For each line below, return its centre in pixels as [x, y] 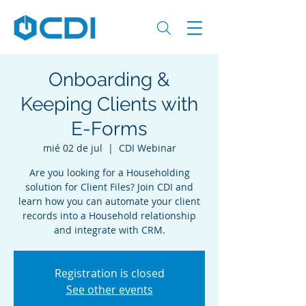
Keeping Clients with [109, 104]
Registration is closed [109, 273]
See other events [109, 290]
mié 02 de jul [72, 148]
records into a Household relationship [109, 215]
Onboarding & [109, 80]
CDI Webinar [147, 148]
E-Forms [109, 129]
